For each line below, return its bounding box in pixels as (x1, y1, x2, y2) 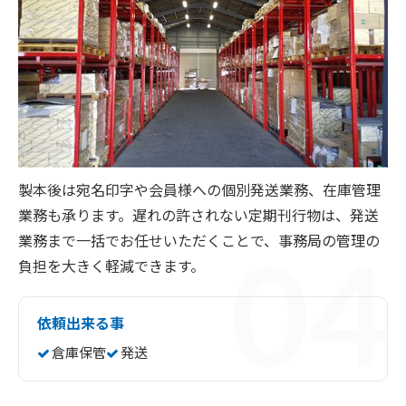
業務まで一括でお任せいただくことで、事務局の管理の (18, 229, 380, 252)
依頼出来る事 (37, 312, 124, 334)
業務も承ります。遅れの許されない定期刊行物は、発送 (18, 204, 379, 227)
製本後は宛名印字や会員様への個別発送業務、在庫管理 (18, 179, 381, 201)
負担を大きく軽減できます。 (18, 255, 205, 277)
